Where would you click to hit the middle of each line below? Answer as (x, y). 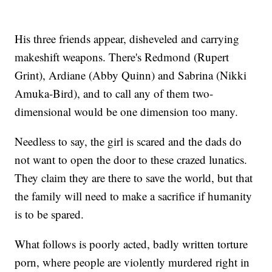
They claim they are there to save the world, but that (134, 178)
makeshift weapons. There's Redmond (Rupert (122, 57)
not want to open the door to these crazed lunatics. (131, 160)
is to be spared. (49, 214)
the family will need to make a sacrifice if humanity (134, 196)
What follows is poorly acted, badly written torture (131, 244)
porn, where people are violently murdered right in (132, 262)
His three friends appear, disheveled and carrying (127, 39)
